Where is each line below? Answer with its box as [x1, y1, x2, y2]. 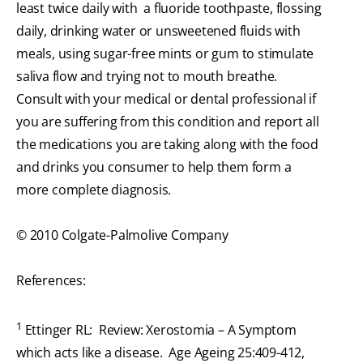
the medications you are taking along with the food [16, 135, 318, 154]
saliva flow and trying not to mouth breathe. [16, 67, 278, 86]
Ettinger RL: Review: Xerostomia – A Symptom [21, 321, 297, 340]
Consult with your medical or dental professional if [16, 90, 316, 109]
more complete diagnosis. [16, 181, 172, 199]
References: [16, 271, 86, 290]
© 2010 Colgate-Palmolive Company [16, 226, 228, 245]
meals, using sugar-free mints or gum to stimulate [16, 45, 314, 63]
